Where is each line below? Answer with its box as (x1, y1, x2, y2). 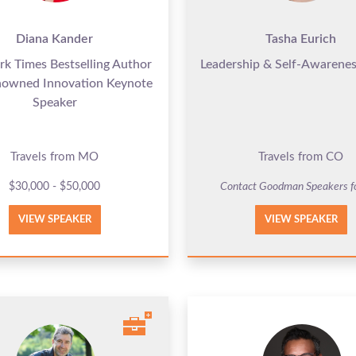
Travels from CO (258, 150, 344, 163)
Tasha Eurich (265, 32, 337, 45)
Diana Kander (16, 32, 94, 45)
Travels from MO (10, 150, 99, 163)
